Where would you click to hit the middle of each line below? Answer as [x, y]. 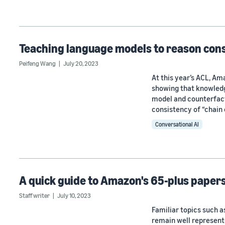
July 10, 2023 [74, 196]
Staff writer [34, 196]
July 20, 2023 [81, 64]
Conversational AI [177, 125]
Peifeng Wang [37, 64]
